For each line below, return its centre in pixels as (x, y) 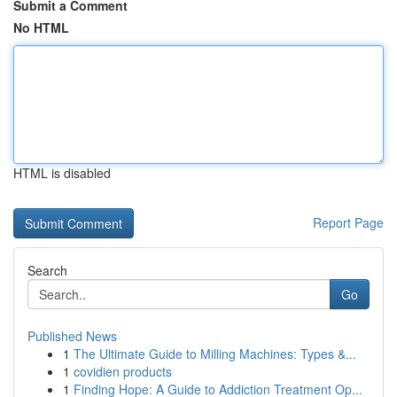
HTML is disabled (62, 173)
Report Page (348, 222)
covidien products (123, 371)
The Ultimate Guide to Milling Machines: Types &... (215, 354)
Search (47, 270)
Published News (72, 336)
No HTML (41, 27)
